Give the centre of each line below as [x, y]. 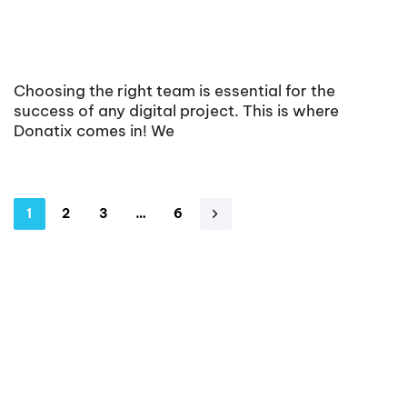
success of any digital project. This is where [176, 110]
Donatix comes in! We [94, 130]
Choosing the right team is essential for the [174, 90]
